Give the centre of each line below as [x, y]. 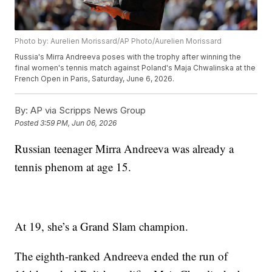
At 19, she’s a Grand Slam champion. [102, 226]
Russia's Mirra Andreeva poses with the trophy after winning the [128, 57]
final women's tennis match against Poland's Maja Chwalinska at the [135, 68]
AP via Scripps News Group [87, 110]
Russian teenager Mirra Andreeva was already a [124, 149]
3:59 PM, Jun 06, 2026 [79, 123]
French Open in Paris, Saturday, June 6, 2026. [95, 79]
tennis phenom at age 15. [73, 167]
